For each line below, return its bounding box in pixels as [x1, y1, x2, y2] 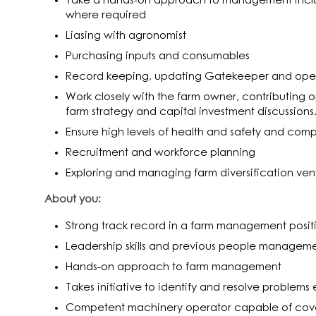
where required [66, 10, 146, 20]
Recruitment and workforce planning [66, 147, 255, 158]
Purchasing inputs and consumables [66, 51, 250, 61]
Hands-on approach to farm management [66, 262, 281, 272]
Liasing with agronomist [66, 30, 186, 41]
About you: [44, 194, 101, 205]
